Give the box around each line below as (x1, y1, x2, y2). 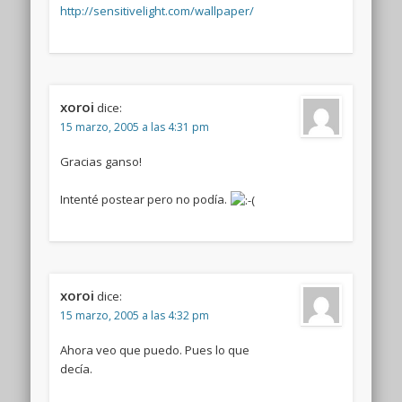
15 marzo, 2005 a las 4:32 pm (59, 307, 209, 323)
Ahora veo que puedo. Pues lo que (59, 341, 249, 358)
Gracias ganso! (59, 153, 142, 170)
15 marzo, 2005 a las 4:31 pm (59, 118, 209, 135)
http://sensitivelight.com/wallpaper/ (59, 2, 254, 19)
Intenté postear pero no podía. (59, 190, 230, 207)
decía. (59, 360, 92, 377)
